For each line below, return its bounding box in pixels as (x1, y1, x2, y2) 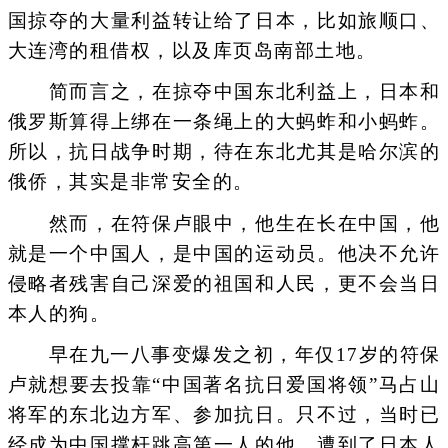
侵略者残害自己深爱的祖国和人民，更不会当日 (7, 272, 441, 294)
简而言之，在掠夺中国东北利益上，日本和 (7, 81, 441, 103)
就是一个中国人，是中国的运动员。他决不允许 (7, 242, 441, 264)
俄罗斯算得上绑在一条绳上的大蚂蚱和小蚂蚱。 (7, 111, 441, 133)
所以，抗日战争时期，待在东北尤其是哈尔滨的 (7, 141, 441, 163)
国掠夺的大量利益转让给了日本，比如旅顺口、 (7, 10, 441, 32)
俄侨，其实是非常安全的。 (7, 171, 254, 193)
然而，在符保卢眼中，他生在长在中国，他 (7, 212, 441, 234)
